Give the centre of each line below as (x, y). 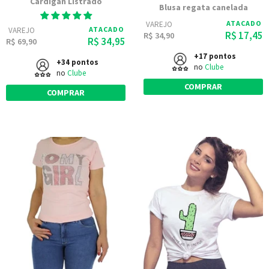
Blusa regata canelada (203, 7)
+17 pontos (215, 56)
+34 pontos (77, 62)
